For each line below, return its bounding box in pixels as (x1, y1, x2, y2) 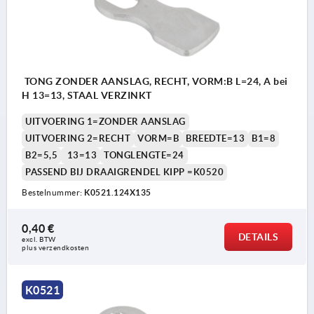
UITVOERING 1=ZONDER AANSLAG (25, 116, 186, 128)
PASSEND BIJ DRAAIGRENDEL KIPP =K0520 (25, 167, 224, 178)
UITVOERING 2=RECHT (25, 133, 130, 144)
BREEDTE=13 (186, 133, 245, 144)
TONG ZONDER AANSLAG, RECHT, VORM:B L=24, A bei (22, 76, 288, 88)
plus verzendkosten (22, 244, 89, 252)
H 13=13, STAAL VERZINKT (22, 90, 152, 102)
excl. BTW (22, 235, 57, 244)
